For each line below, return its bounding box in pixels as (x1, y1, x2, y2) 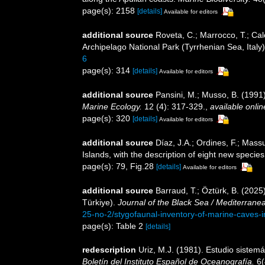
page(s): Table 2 (82, 221, 146, 231)
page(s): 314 (82, 66, 132, 76)
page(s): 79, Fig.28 (82, 161, 156, 171)
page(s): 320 (82, 114, 132, 124)
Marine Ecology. (82, 102, 142, 112)
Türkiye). (82, 197, 118, 207)
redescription (82, 244, 136, 254)
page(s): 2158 (82, 6, 137, 16)
